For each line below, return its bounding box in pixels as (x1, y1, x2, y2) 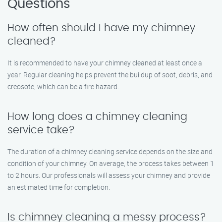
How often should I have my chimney (7, 23, 195, 33)
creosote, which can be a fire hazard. (7, 82, 119, 91)
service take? (7, 125, 75, 135)
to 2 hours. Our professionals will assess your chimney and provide (7, 170, 210, 180)
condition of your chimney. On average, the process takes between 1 (7, 159, 214, 168)
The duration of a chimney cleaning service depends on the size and (7, 147, 213, 156)
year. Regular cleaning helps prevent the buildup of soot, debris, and (7, 70, 213, 79)
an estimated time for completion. (7, 182, 110, 192)
